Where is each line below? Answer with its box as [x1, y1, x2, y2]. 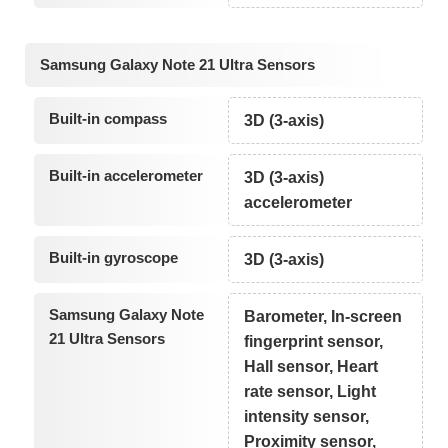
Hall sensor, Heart [244, 358, 379, 376]
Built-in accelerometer [48, 167, 203, 185]
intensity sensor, [244, 408, 370, 426]
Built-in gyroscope [48, 249, 178, 267]
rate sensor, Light [244, 383, 377, 401]
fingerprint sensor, [244, 333, 384, 351]
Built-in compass [48, 110, 167, 128]
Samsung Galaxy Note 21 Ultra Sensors [40, 56, 315, 74]
